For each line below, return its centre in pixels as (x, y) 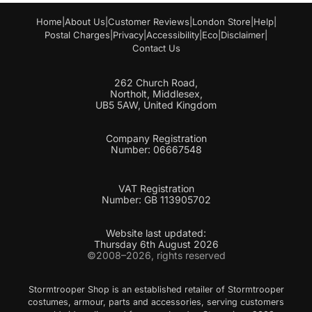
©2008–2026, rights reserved (156, 256)
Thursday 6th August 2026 (156, 244)
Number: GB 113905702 (156, 200)
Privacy (128, 35)
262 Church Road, (156, 83)
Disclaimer (243, 35)
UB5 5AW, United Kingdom (156, 105)
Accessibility (173, 35)
